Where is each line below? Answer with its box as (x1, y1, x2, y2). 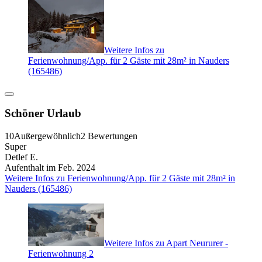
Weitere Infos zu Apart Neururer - (104, 238, 228, 249)
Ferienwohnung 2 (28, 249, 94, 259)
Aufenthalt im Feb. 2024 (5, 163, 95, 173)
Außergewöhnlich (14, 131, 81, 142)
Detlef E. (5, 152, 38, 163)
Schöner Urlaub (5, 107, 81, 120)
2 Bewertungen (81, 131, 137, 142)
